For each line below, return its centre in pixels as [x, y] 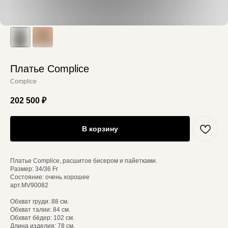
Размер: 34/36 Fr [34, 169]
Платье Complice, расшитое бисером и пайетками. [84, 161]
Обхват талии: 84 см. [40, 210]
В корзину [100, 129]
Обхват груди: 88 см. [39, 202]
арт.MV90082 [29, 185]
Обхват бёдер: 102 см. [42, 218]
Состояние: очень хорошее [50, 177]
